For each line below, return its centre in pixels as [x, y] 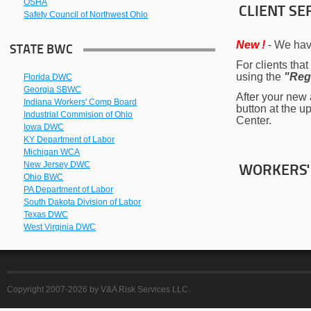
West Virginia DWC [60, 227]
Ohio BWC [43, 177]
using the [260, 77]
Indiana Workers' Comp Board [80, 102]
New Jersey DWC [57, 165]
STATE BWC [41, 50]
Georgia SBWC [52, 90]
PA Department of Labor [68, 190]
